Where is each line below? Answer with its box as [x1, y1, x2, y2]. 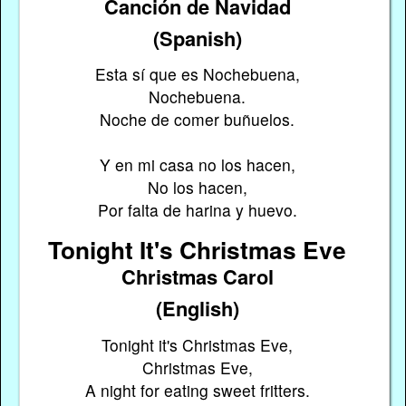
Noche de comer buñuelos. [100, 107, 295, 130]
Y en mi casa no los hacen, [99, 152, 295, 176]
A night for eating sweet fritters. [84, 378, 310, 401]
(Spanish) [152, 23, 242, 53]
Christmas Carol [121, 262, 274, 292]
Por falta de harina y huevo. [97, 198, 297, 221]
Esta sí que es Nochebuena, [94, 62, 300, 85]
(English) [155, 294, 239, 324]
